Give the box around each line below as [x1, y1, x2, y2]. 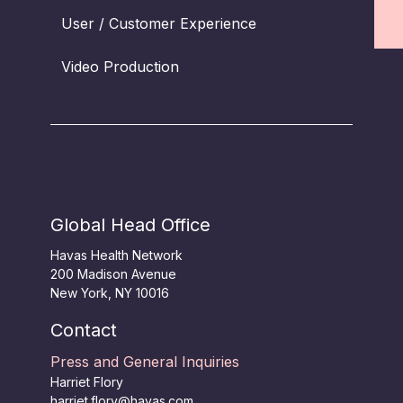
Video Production [60, 58, 179, 76]
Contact [49, 319, 117, 341]
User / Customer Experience [60, 14, 256, 32]
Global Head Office [49, 214, 210, 236]
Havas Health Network [49, 247, 183, 263]
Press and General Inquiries [49, 353, 239, 371]
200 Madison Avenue [49, 266, 176, 282]
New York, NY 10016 [49, 285, 169, 300]
